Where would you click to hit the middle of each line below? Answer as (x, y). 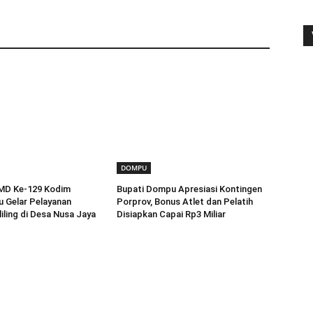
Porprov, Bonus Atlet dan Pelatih (185, 201)
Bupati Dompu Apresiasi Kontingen (190, 189)
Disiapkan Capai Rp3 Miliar (172, 214)
